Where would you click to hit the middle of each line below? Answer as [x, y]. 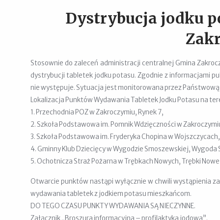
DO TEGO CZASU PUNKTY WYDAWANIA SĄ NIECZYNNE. [113, 206]
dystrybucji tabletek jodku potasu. [84, 75]
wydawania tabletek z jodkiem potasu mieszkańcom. [111, 194]
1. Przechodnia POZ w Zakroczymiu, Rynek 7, [97, 112]
